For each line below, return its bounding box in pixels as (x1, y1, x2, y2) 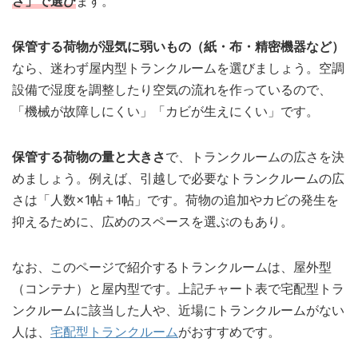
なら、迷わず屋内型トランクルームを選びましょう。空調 (12, 59, 344, 76)
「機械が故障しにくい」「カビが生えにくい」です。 (12, 102, 319, 119)
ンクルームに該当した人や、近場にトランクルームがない (12, 301, 344, 318)
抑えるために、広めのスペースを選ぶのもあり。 (12, 213, 293, 229)
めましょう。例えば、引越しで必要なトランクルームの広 (12, 169, 344, 186)
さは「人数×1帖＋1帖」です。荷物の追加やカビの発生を (12, 191, 339, 208)
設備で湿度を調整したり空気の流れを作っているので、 (12, 81, 332, 97)
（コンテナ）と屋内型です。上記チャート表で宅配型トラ (12, 280, 344, 296)
